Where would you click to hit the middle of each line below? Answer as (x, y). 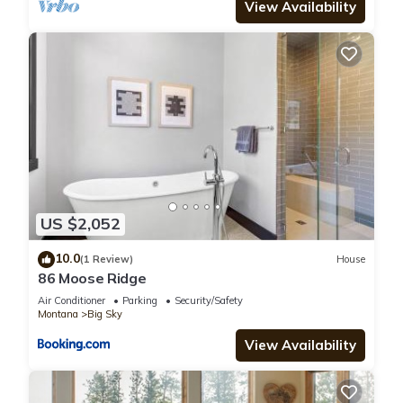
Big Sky (105, 313)
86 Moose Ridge (92, 278)
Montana (58, 313)
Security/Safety (209, 300)
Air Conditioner (72, 300)
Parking (140, 300)
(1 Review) (107, 260)
